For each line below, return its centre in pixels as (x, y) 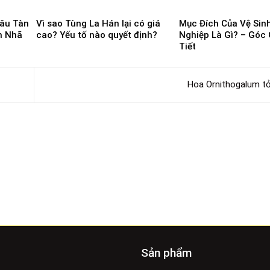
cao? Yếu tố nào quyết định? (97, 35)
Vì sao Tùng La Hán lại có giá (98, 24)
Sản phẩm (166, 253)
